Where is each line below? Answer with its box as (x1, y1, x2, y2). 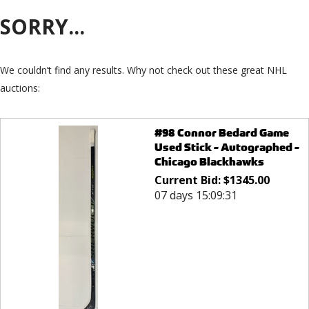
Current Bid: (154, 172, 223, 188)
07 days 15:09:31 (154, 188, 237, 203)
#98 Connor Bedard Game (154, 126, 289, 141)
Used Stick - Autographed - (154, 140, 299, 155)
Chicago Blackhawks (154, 154, 264, 170)
